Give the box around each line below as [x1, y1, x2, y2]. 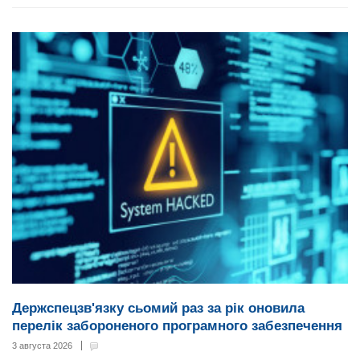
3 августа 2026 [12, 341, 72, 351]
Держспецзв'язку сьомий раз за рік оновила [12, 301, 305, 317]
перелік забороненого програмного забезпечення [12, 318, 342, 334]
